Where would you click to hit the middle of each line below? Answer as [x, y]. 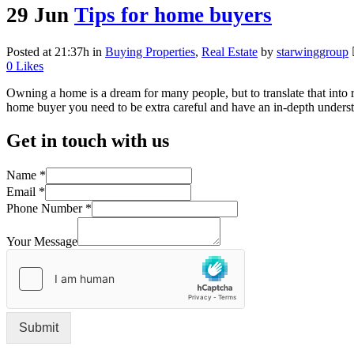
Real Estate [230, 52]
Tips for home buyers [173, 15]
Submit [39, 328]
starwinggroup [313, 52]
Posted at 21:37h [48, 52]
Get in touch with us [88, 141]
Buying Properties [150, 52]
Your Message [42, 242]
